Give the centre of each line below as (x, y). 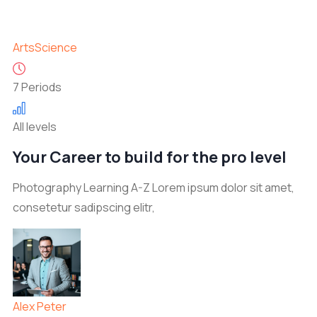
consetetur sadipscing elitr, (84, 207)
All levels (35, 127)
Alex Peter (40, 306)
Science (56, 47)
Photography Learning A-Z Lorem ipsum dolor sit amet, (154, 188)
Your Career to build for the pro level (150, 157)
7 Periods (37, 87)
